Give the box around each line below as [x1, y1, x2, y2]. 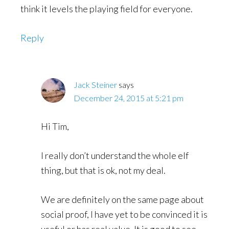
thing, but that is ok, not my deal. [41, 164, 166, 176]
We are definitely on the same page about [41, 193, 204, 205]
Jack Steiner [74, 79, 117, 89]
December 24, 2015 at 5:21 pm [74, 93, 184, 103]
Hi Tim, [41, 120, 69, 132]
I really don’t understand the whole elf [41, 149, 189, 161]
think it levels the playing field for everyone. [20, 3, 193, 14]
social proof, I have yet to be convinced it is [41, 208, 208, 220]
